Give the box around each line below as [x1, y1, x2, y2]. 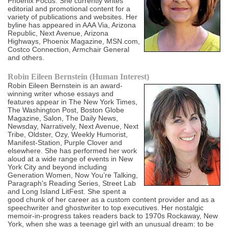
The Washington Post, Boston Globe [8, 106, 125, 115]
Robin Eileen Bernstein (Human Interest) [8, 72, 150, 81]
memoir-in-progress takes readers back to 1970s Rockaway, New [8, 212, 218, 220]
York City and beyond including [8, 163, 107, 172]
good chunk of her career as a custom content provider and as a [8, 195, 215, 204]
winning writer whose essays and [8, 90, 114, 98]
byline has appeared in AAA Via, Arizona [8, 21, 136, 30]
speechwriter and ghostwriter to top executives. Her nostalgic [8, 204, 204, 212]
